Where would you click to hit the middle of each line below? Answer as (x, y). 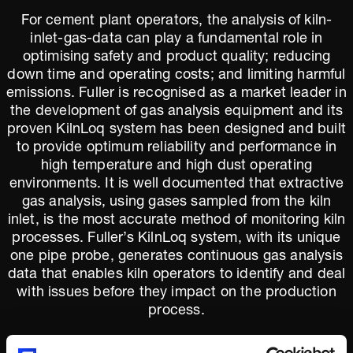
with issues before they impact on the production (176, 293)
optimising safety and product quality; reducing (176, 58)
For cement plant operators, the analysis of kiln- (176, 21)
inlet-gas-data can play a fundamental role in (176, 39)
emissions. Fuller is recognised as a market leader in (176, 94)
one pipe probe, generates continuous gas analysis (176, 257)
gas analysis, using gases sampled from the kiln (176, 203)
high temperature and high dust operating (176, 166)
